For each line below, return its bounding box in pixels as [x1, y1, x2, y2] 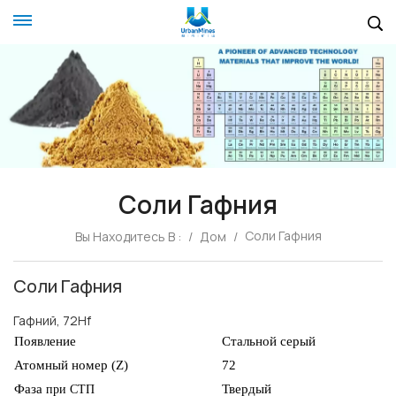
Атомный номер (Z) [14, 358, 128, 372]
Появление [14, 334, 76, 348]
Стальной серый [222, 334, 316, 348]
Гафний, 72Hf [13, 312, 91, 329]
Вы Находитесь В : [74, 228, 181, 245]
